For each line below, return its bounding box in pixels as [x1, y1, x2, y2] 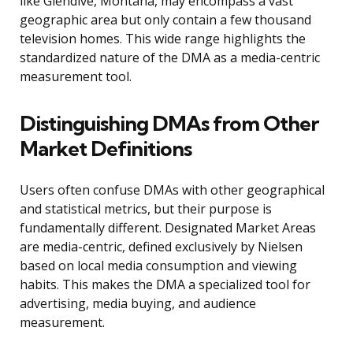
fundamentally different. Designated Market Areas [20, 219, 316, 237]
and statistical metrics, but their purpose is [20, 200, 272, 218]
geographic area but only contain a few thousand [20, 11, 311, 29]
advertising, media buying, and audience [20, 295, 256, 313]
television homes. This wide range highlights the [20, 30, 306, 48]
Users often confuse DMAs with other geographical [20, 181, 325, 199]
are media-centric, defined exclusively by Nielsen [20, 238, 303, 256]
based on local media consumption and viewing [20, 257, 297, 275]
